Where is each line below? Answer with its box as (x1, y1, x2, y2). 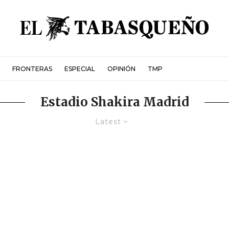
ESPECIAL (64, 64, 95, 73)
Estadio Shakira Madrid (40, 94, 189, 110)
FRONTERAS (12, 64, 52, 73)
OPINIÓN (107, 64, 135, 73)
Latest (95, 117, 121, 126)
